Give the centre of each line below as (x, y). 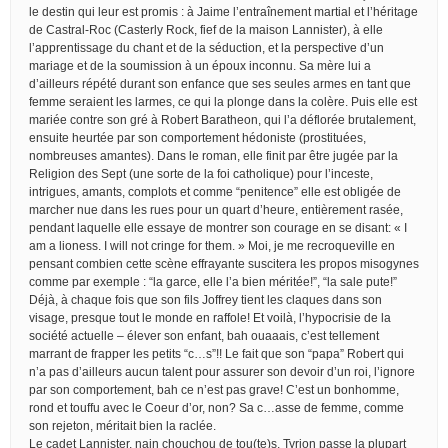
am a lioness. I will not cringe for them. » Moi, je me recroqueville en (212, 245)
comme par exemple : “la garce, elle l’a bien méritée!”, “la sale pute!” (213, 281)
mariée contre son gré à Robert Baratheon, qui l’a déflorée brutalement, (222, 119)
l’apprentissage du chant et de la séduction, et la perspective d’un (206, 47)
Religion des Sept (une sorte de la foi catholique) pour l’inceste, (201, 173)
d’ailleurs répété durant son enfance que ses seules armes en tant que (220, 83)
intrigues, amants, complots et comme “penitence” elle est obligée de (215, 191)
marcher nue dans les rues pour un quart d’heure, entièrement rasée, (216, 209)
